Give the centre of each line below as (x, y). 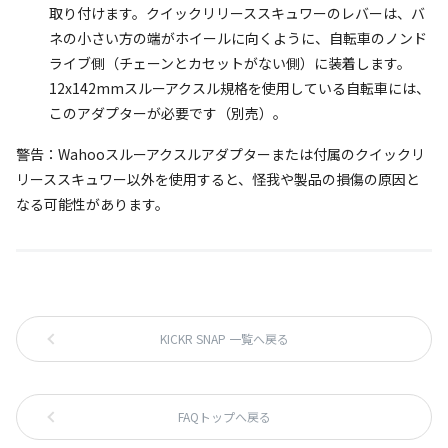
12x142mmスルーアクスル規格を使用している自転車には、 (239, 88)
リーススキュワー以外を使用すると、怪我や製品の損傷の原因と (218, 179)
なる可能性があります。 (92, 204)
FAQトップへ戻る (224, 416)
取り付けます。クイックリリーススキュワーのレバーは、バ (237, 13)
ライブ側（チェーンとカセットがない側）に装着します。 (230, 63)
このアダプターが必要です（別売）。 (168, 113)
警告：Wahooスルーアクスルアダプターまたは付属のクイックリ (220, 154)
